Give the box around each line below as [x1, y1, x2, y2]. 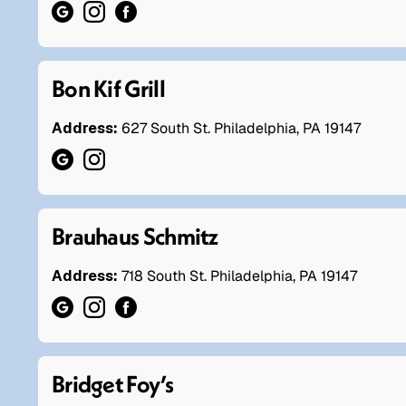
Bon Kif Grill [52, 72, 165, 103]
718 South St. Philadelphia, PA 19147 [121, 266, 357, 285]
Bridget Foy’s [52, 368, 173, 399]
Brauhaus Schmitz [52, 220, 218, 251]
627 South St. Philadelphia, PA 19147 [121, 118, 361, 138]
